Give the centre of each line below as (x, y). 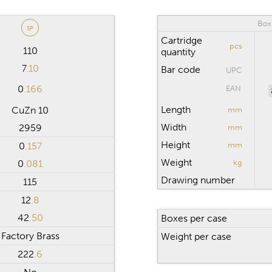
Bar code (180, 69)
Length (175, 109)
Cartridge (181, 40)
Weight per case (196, 236)
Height (175, 144)
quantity (178, 52)
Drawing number (198, 180)
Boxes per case (194, 218)
